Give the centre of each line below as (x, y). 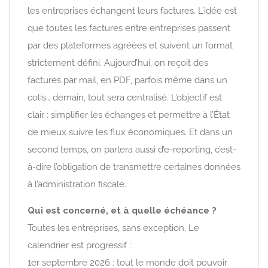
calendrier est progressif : (79, 245)
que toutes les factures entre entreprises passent (129, 28)
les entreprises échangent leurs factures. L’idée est (132, 10)
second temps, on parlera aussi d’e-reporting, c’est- (132, 149)
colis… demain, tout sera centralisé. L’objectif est (125, 97)
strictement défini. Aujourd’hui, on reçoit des (118, 63)
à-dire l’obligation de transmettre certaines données (134, 167)
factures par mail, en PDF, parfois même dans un (127, 80)
